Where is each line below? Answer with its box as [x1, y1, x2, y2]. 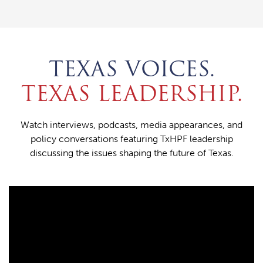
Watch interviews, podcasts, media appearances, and [21, 119, 242, 131]
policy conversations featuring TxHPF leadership [30, 133, 233, 145]
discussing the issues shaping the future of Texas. [29, 147, 234, 159]
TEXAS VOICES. [48, 52, 215, 86]
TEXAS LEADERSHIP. [21, 77, 242, 111]
